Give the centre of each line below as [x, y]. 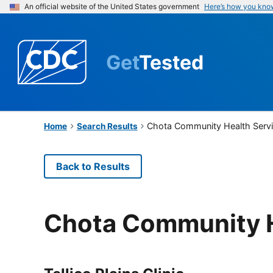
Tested [171, 62]
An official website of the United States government [112, 6]
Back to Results [93, 166]
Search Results [107, 126]
